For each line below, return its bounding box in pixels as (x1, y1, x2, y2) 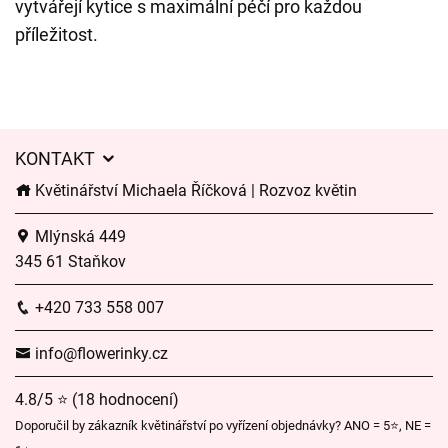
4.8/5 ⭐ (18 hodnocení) (15, 390, 179, 409)
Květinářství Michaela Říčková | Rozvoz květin (31, 181, 357, 200)
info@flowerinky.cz (31, 344, 168, 363)
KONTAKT (15, 148, 99, 169)
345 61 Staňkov (15, 252, 126, 271)
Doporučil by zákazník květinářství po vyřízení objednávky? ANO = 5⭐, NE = (15, 418, 431, 433)
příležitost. (15, 24, 98, 45)
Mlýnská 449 (31, 227, 126, 246)
